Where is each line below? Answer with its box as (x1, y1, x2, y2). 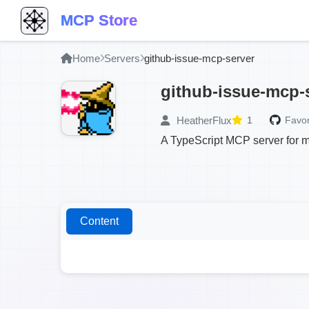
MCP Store (61, 11, 137, 29)
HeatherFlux (174, 114, 232, 126)
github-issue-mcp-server (144, 52, 255, 64)
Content (80, 215, 119, 227)
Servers (104, 52, 140, 64)
